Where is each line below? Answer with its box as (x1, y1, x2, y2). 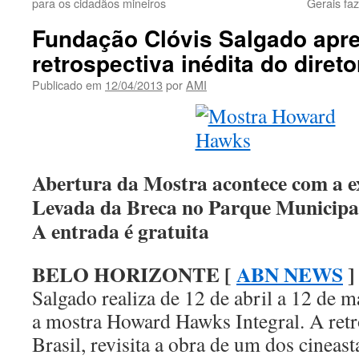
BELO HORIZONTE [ (32, 259, 236, 289)
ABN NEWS (236, 259, 343, 289)
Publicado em (32, 76, 102, 93)
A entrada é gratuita (32, 216, 209, 246)
